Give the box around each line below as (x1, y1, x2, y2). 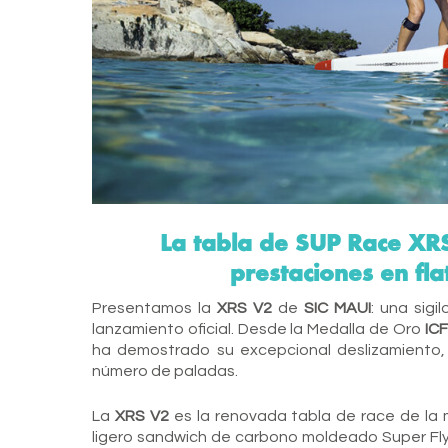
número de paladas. (92, 362, 238, 379)
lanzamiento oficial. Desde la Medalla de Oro (92, 320, 421, 337)
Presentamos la (92, 299, 217, 316)
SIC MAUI (297, 299, 371, 316)
